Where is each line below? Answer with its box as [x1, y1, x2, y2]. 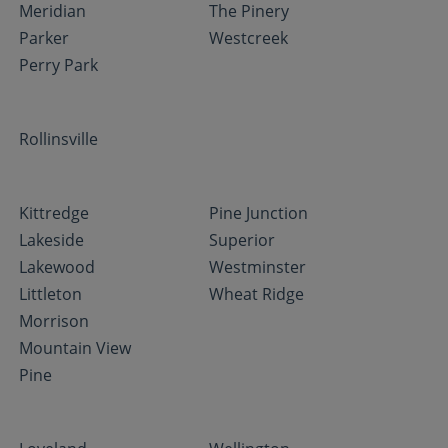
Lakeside [19, 229, 85, 251]
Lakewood [19, 256, 96, 278]
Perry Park [19, 54, 99, 76]
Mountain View [19, 337, 132, 359]
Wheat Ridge [209, 283, 305, 305]
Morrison [19, 310, 90, 332]
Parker [19, 27, 70, 49]
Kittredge [19, 202, 90, 224]
